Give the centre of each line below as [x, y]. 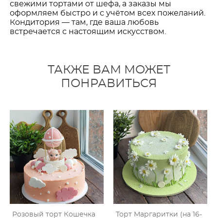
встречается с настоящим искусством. [88, 32]
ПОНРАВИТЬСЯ [109, 84]
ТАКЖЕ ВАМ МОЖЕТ [109, 70]
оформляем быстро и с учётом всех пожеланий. [108, 13]
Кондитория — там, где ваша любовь [84, 22]
